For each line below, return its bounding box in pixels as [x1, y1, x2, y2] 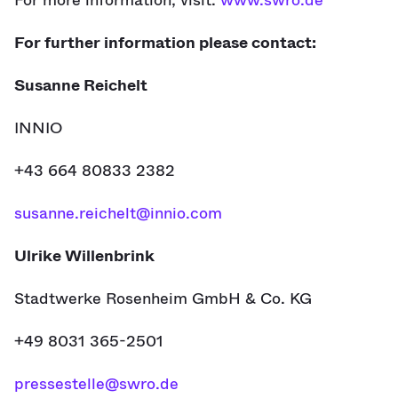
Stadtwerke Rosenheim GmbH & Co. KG [14, 287, 312, 310]
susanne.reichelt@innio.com [14, 202, 222, 225]
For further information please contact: [14, 31, 316, 54]
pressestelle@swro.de [14, 372, 179, 395]
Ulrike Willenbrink [14, 244, 155, 267]
